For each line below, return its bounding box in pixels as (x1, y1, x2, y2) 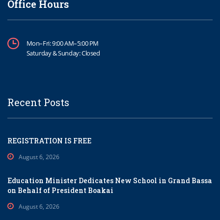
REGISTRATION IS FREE (7, 136, 91, 146)
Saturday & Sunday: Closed (26, 49, 100, 58)
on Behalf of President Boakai (7, 186, 113, 195)
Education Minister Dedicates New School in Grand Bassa (7, 176, 212, 186)
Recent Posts (7, 96, 69, 109)
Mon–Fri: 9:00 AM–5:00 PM (26, 39, 99, 48)
